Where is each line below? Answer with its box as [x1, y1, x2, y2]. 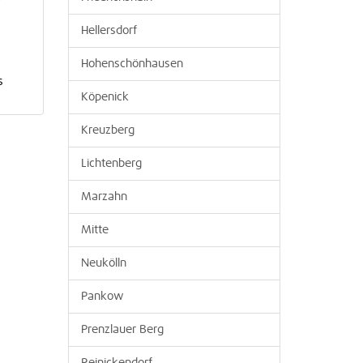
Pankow [80, 291, 124, 302]
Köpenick [80, 92, 129, 103]
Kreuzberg [80, 125, 135, 136]
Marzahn [80, 191, 127, 203]
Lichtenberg [80, 158, 142, 169]
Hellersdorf [80, 25, 137, 36]
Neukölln [80, 258, 126, 269]
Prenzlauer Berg [80, 324, 164, 335]
